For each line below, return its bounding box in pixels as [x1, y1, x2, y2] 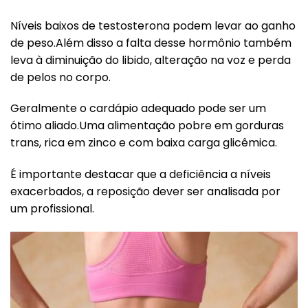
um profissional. [10, 201, 94, 217]
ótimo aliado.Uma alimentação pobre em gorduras [10, 118, 284, 134]
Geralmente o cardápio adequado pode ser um [10, 100, 266, 117]
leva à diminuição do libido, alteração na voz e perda [10, 52, 291, 68]
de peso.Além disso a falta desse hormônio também [10, 34, 291, 51]
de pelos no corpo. [10, 69, 111, 85]
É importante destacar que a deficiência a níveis [10, 166, 271, 183]
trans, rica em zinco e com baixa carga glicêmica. [10, 135, 277, 151]
